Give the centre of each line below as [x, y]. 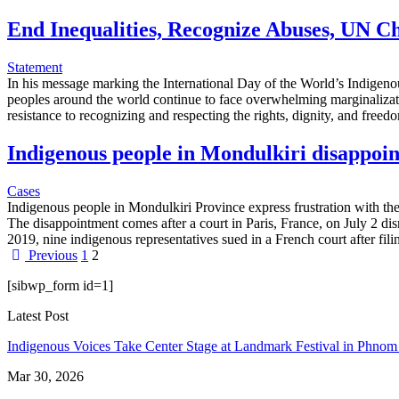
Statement [35, 67]
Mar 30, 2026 [45, 376]
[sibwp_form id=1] [60, 285]
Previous [51, 255]
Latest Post [38, 315]
